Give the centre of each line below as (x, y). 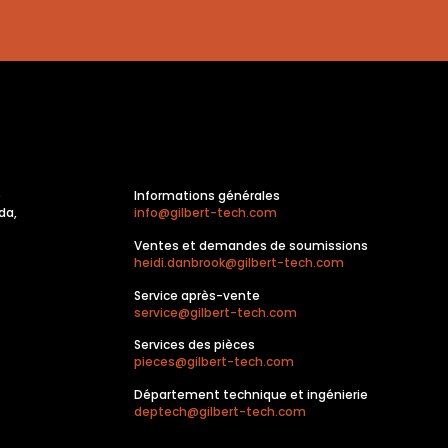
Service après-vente (196, 295)
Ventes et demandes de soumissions (250, 246)
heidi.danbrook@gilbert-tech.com (238, 263)
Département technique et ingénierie (250, 395)
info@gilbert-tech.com (205, 213)
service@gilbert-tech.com (215, 312)
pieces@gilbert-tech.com (213, 362)
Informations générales (206, 196)
